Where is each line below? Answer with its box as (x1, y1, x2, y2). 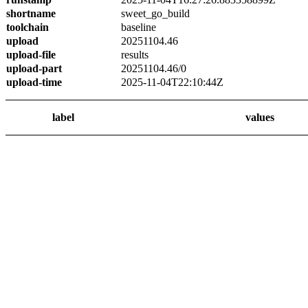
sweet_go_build (121, 8, 190, 19)
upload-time (6, 76, 62, 88)
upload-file (6, 49, 56, 60)
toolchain (6, 21, 49, 33)
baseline (121, 21, 156, 33)
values (245, 111, 274, 123)
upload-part (6, 63, 62, 74)
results (121, 49, 148, 60)
